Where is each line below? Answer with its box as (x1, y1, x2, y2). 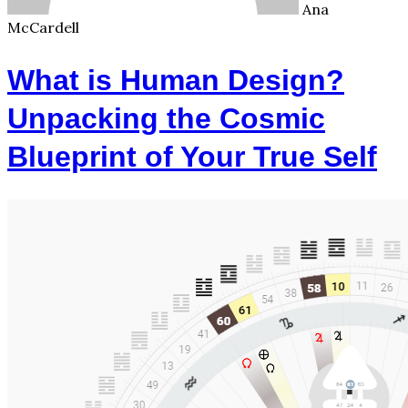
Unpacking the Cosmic (7, 101, 325, 135)
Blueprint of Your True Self (7, 139, 377, 173)
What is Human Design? (7, 63, 344, 97)
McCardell (7, 18, 79, 36)
